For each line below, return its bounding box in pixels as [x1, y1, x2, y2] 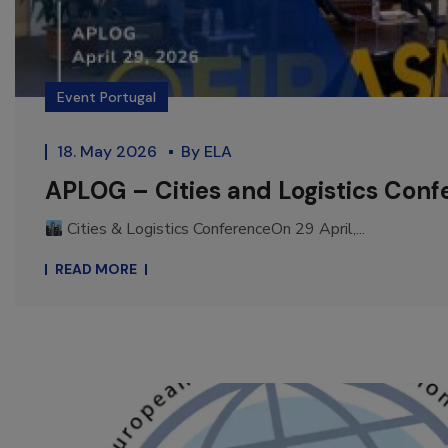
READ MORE [55, 260, 137, 279]
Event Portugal [57, 88, 156, 107]
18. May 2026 [57, 141, 161, 163]
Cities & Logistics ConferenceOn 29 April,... [63, 218, 366, 241]
